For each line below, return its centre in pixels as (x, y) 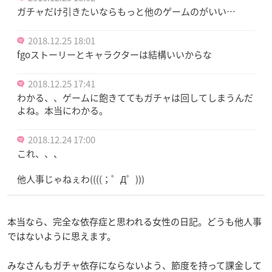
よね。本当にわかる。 (63, 110)
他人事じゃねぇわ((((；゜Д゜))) (81, 179)
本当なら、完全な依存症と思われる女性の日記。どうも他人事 (134, 221)
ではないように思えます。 (62, 236)
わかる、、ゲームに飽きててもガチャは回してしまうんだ (135, 97)
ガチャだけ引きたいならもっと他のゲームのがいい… (126, 11)
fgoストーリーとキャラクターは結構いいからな (114, 54)
